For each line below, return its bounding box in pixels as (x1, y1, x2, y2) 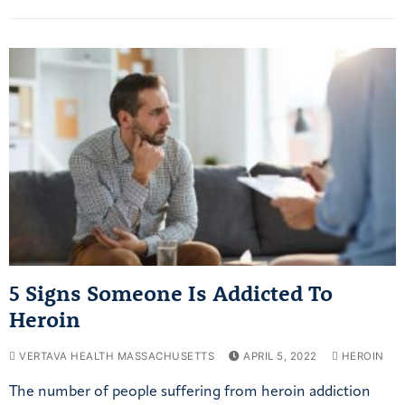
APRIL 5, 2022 (243, 349, 317, 363)
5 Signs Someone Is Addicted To (9, 278, 333, 306)
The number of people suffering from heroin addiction (9, 384, 371, 400)
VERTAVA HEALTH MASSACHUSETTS (15, 349, 214, 363)
